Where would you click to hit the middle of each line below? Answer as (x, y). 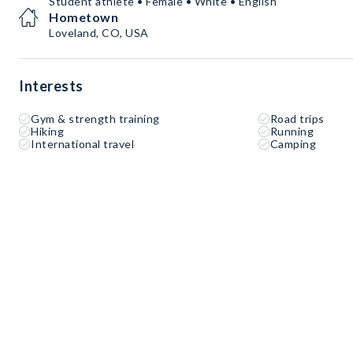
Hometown (84, 17)
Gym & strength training (95, 119)
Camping (293, 144)
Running (292, 132)
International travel (82, 144)
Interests (51, 86)
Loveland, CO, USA (99, 33)
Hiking (47, 132)
